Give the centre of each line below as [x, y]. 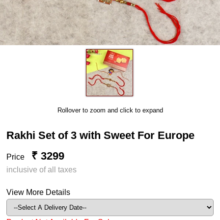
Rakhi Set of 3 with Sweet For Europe [101, 135]
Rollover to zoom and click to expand [110, 110]
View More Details [39, 192]
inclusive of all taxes [42, 169]
